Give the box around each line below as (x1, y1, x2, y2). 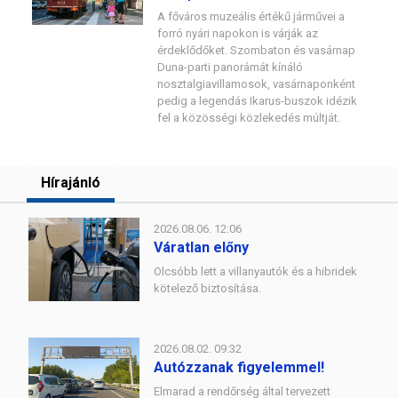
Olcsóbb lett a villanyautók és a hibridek (154, 265, 357, 278)
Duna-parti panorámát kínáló (157, 60, 303, 74)
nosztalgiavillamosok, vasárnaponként (157, 77, 355, 91)
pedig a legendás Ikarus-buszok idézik (157, 94, 357, 107)
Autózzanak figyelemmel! (154, 359, 324, 376)
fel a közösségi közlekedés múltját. (157, 111, 340, 124)
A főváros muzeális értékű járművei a (157, 10, 345, 23)
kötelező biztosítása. (154, 282, 261, 295)
